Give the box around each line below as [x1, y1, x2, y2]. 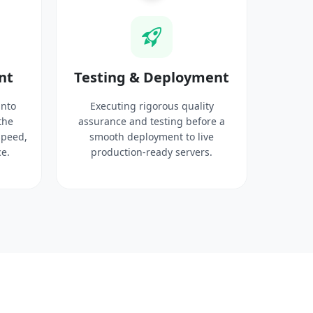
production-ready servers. [91, 145, 212, 159]
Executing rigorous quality [89, 99, 214, 112]
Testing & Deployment [74, 68, 229, 87]
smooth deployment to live [89, 130, 214, 143]
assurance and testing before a [78, 115, 225, 128]
